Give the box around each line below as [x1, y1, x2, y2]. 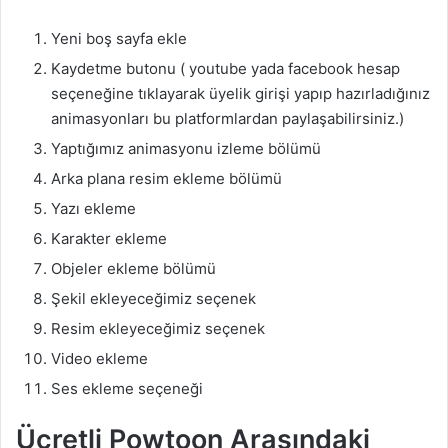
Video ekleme [51, 349, 148, 369]
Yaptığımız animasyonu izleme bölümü [51, 139, 321, 159]
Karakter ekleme [51, 229, 167, 249]
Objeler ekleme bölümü [51, 259, 216, 279]
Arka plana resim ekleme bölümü [51, 169, 282, 189]
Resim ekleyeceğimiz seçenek [51, 319, 265, 339]
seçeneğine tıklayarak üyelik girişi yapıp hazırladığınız [51, 84, 430, 104]
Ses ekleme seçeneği [51, 379, 203, 399]
